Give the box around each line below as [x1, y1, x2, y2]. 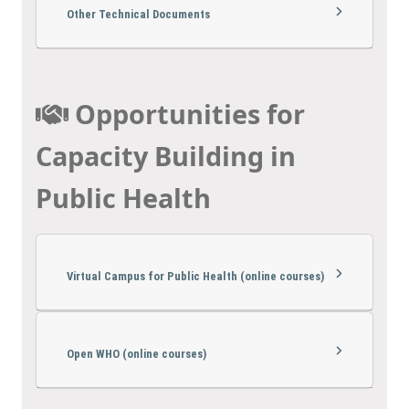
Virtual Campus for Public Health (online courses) [67, 268, 324, 283]
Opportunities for [74, 96, 305, 132]
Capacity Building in [36, 138, 296, 174]
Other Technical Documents [67, 6, 210, 21]
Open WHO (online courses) [67, 346, 206, 361]
